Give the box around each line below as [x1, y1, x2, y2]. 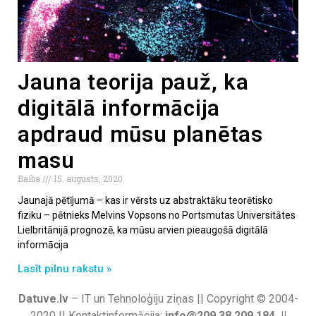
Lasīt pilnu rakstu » [18, 262, 111, 275]
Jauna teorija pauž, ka [18, 68, 249, 95]
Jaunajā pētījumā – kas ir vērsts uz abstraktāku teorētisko [18, 194, 273, 206]
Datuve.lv [18, 291, 68, 305]
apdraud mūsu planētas [18, 121, 263, 147]
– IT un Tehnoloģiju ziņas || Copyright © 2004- [68, 291, 298, 305]
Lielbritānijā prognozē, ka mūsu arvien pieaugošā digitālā [18, 224, 268, 236]
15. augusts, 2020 [51, 172, 123, 184]
